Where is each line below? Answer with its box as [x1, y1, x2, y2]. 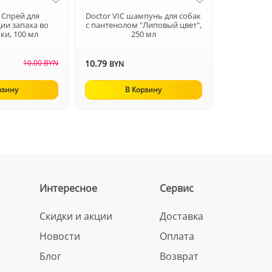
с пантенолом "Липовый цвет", [85, 19, 202, 30]
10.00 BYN [23, 58, 59, 68]
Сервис [160, 182, 194, 195]
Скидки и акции [39, 209, 113, 223]
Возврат [160, 250, 199, 263]
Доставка [160, 209, 204, 223]
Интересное [39, 182, 98, 195]
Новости [39, 229, 81, 243]
